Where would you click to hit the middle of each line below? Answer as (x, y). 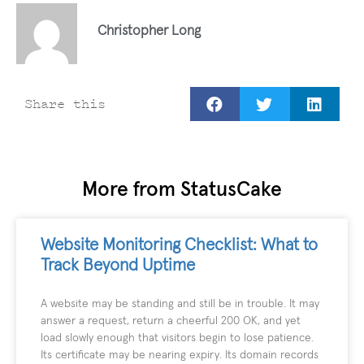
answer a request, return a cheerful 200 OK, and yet (171, 321)
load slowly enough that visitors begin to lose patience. (177, 338)
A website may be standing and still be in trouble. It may (180, 304)
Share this (65, 104)
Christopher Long (149, 31)
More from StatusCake (182, 190)
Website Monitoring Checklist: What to (179, 245)
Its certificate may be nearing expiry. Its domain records (180, 355)
